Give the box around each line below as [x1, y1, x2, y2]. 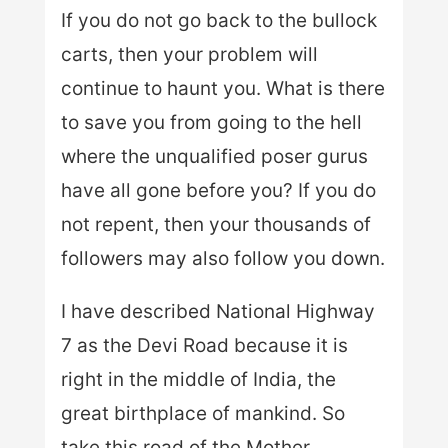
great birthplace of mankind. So [60, 401, 345, 425]
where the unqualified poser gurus [60, 144, 368, 168]
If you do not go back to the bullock [60, 8, 377, 32]
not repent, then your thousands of [60, 212, 371, 236]
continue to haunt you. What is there [60, 76, 385, 100]
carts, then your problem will [60, 42, 318, 66]
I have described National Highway [60, 299, 375, 323]
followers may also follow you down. [60, 246, 385, 270]
